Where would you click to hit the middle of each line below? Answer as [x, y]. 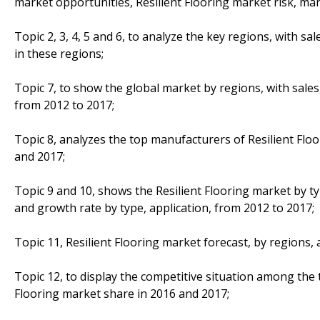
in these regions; [59, 53]
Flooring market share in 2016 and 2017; [122, 293]
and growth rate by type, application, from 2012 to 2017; [164, 207]
